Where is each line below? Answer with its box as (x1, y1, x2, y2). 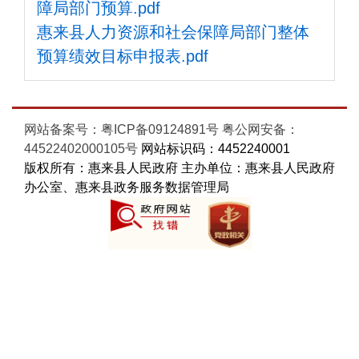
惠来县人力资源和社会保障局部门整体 (37, 23, 309, 41)
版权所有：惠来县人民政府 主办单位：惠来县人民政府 (24, 161, 335, 175)
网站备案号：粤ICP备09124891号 (24, 123, 219, 136)
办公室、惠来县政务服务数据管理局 (24, 180, 229, 194)
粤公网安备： (222, 123, 299, 136)
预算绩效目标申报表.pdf (37, 47, 208, 65)
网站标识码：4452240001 (138, 142, 290, 155)
